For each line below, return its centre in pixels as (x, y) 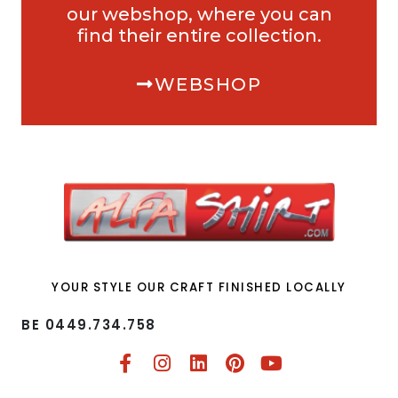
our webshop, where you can (199, 14)
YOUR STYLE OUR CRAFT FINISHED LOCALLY (199, 287)
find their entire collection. (199, 36)
